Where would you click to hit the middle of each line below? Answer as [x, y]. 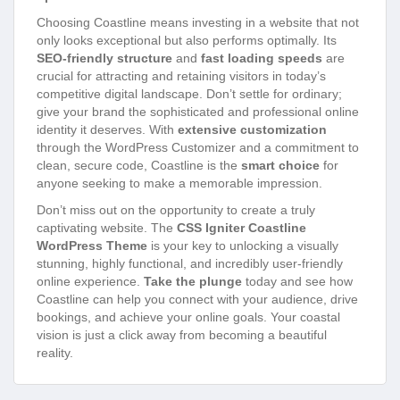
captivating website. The [107, 228]
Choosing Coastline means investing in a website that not [198, 23]
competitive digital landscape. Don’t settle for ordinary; [189, 94]
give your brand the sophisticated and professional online [198, 112]
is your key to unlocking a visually [243, 246]
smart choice [280, 166]
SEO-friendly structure [104, 58]
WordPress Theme [92, 246]
